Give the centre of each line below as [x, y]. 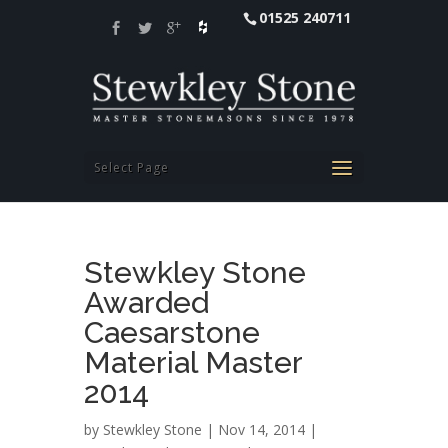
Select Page [131, 168]
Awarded [146, 302]
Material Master [193, 362]
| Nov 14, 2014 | [259, 429]
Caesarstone [172, 332]
